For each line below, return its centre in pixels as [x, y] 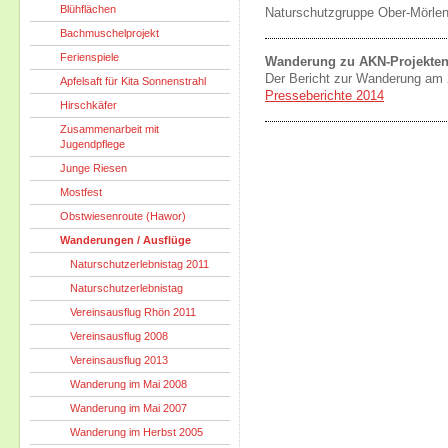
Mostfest [81, 192]
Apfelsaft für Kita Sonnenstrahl [133, 81]
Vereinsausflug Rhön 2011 [133, 312]
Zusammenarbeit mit [109, 129]
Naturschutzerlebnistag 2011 [139, 264]
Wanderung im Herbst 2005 [136, 432]
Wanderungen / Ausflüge [125, 240]
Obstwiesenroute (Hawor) [123, 216]
